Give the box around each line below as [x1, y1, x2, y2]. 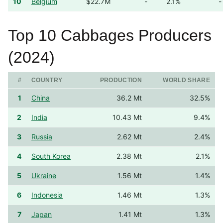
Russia [31, 132, 52, 141]
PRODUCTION [100, 77, 142, 83]
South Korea [31, 152, 71, 160]
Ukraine [31, 171, 56, 180]
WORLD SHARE [163, 77, 210, 83]
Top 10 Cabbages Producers [8, 26, 212, 44]
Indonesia [31, 191, 63, 199]
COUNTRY [31, 77, 63, 83]
